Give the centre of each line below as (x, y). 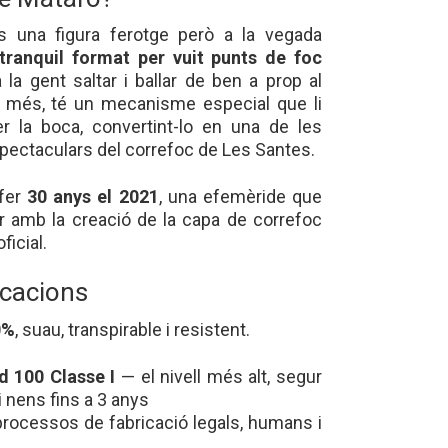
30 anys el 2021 (93, 197)
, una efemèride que (240, 197)
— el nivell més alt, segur (219, 376)
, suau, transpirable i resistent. (132, 329)
